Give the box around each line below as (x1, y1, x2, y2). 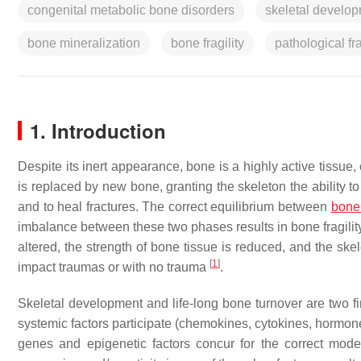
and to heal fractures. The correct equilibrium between (18, 200, 331, 214)
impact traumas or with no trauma (18, 260, 210, 274)
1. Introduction (30, 117, 166, 144)
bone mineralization (27, 36, 140, 50)
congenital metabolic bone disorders (27, 3, 234, 17)
